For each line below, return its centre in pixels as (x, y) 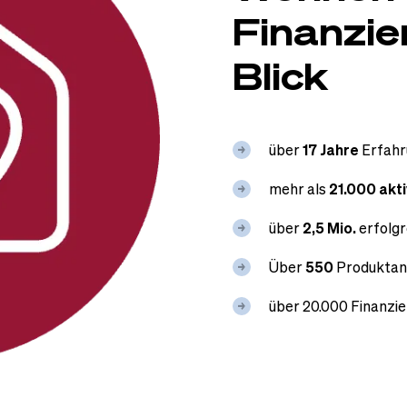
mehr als (298, 189)
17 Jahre (332, 149)
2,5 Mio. (331, 228)
